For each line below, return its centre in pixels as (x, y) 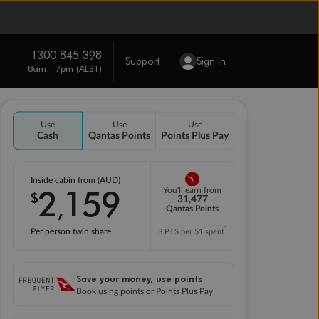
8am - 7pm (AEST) (64, 68)
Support (142, 61)
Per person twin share (71, 231)
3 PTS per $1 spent (191, 232)
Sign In (211, 61)
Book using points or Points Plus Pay (145, 291)
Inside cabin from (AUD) (77, 180)
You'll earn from (192, 190)
